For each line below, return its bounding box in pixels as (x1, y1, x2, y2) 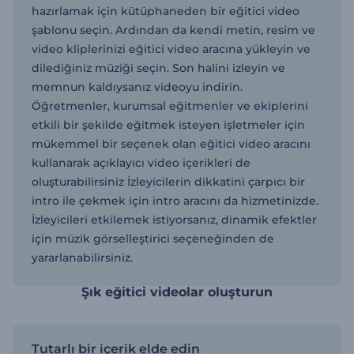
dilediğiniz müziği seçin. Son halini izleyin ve (32, 60, 285, 75)
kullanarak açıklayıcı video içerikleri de (32, 155, 250, 170)
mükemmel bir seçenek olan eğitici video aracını (32, 136, 311, 151)
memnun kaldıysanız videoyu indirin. (32, 79, 243, 94)
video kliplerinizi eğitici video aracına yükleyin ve (32, 41, 311, 56)
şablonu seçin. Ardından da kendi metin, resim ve (32, 22, 315, 37)
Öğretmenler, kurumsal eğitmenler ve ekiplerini (32, 98, 308, 113)
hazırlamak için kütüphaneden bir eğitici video (32, 3, 299, 18)
